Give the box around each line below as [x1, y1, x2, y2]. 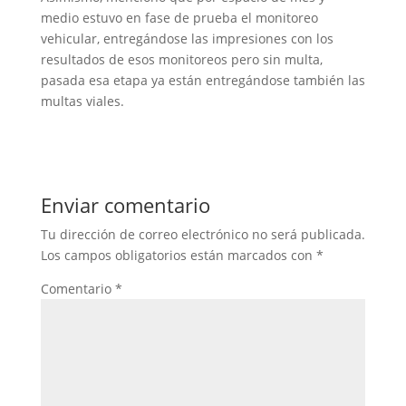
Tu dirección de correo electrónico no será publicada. [40, 226, 365, 244]
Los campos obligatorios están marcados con [40, 246, 316, 265]
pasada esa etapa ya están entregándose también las [40, 72, 365, 90]
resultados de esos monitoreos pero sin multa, [40, 51, 323, 69]
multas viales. [40, 92, 124, 111]
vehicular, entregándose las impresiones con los [40, 30, 333, 48]
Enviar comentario [40, 191, 210, 219]
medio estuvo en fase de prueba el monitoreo [40, 9, 318, 27]
